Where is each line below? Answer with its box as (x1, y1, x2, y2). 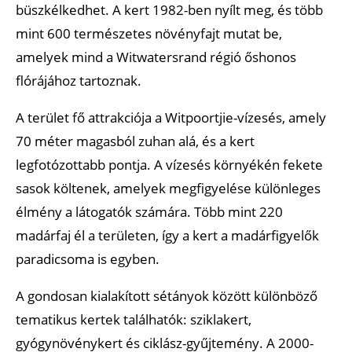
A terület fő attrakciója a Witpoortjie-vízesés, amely (16, 108, 326, 126)
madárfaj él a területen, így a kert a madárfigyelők (16, 225, 319, 244)
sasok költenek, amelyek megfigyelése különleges (16, 178, 321, 197)
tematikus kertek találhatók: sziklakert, (16, 310, 251, 328)
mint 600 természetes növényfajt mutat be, (16, 24, 282, 42)
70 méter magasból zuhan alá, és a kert (16, 131, 255, 150)
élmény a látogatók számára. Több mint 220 (16, 202, 283, 221)
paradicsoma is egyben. (16, 249, 159, 268)
